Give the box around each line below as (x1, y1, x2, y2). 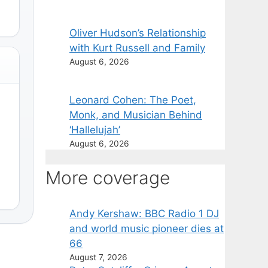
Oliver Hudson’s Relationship (69, 27, 206, 39)
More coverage (45, 167, 170, 189)
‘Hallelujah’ (69, 124, 120, 136)
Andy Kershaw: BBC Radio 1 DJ (69, 208, 219, 220)
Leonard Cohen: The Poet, (69, 94, 196, 106)
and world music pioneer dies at (69, 223, 224, 235)
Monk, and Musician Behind (69, 109, 202, 121)
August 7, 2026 (69, 252, 127, 263)
